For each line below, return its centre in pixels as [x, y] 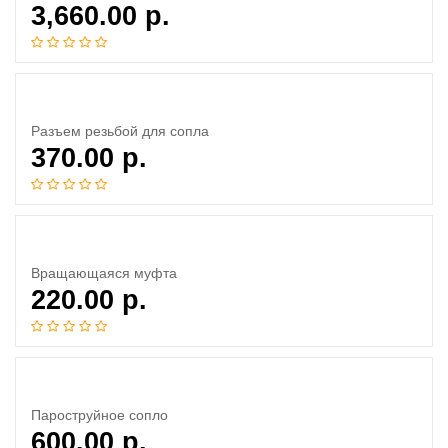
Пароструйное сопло [99, 415]
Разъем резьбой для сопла [120, 131]
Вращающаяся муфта [104, 273]
